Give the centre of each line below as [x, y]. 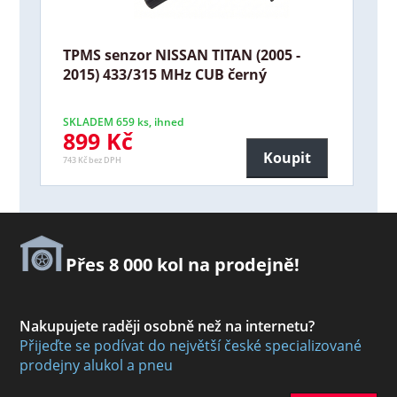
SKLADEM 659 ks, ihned [124, 122]
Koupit [288, 157]
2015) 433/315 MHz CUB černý [164, 74]
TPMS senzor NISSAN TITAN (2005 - [181, 54]
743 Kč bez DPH [93, 160]
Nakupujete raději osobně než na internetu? [167, 326]
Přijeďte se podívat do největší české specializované [191, 345]
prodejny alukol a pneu [97, 365]
